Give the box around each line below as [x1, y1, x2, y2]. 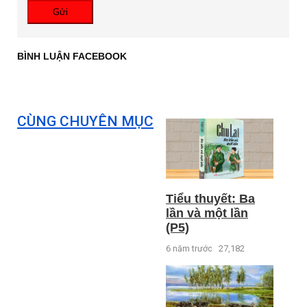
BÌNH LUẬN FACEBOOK [17, 51, 127, 62]
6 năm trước [166, 243, 212, 254]
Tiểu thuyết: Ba [166, 192, 255, 206]
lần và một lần [166, 206, 248, 221]
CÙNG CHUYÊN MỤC [17, 113, 153, 130]
